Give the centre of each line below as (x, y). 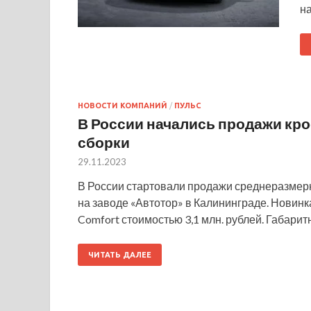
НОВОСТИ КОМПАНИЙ (123, 105)
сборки (104, 142)
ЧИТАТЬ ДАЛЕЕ (120, 254)
